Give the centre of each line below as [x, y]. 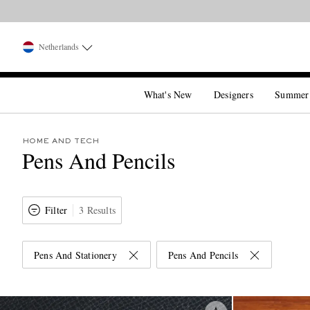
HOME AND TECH [61, 141]
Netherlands [59, 46]
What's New [168, 94]
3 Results [97, 210]
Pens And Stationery [75, 255]
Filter [56, 210]
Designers [234, 94]
